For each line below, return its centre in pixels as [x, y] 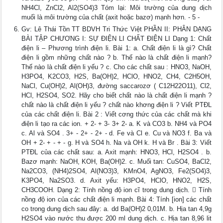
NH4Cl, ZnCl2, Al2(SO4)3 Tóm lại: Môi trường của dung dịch [116, 8]
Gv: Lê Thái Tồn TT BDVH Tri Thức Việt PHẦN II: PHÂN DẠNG [116, 29]
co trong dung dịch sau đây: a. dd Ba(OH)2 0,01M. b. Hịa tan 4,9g [116, 209]
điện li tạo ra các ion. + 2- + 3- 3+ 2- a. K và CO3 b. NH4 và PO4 [116, 124]
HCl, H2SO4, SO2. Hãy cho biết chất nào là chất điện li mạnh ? [116, 96]
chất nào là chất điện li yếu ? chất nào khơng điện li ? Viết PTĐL [116, 105]
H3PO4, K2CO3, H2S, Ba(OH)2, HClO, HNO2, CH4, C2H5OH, [116, 77]
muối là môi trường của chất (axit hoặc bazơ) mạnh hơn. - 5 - [111, 17]
